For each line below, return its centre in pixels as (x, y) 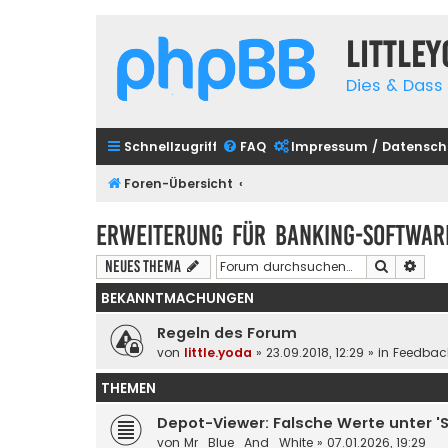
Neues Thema (143, 266)
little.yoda (218, 352)
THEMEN (128, 388)
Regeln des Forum (227, 332)
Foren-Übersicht (178, 183)
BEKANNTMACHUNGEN (177, 298)
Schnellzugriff (170, 146)
